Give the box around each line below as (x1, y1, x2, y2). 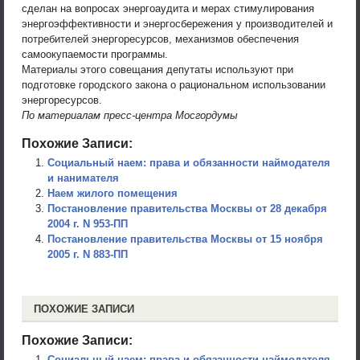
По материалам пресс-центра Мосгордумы (22, 108, 238, 121)
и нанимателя (47, 171, 119, 184)
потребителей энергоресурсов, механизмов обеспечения (22, 32, 299, 45)
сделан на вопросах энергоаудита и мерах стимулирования (22, 2, 314, 14)
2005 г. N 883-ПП (47, 247, 128, 260)
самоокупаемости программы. (22, 47, 168, 60)
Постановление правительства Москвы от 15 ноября (47, 232, 323, 245)
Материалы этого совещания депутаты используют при (22, 63, 293, 76)
